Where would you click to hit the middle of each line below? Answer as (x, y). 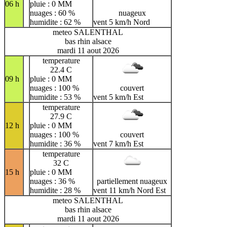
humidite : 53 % (55, 97)
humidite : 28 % (55, 191)
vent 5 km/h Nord (122, 22)
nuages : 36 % (52, 181)
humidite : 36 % (55, 144)
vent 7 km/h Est (118, 144)
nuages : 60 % (52, 13)
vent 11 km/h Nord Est (129, 191)
